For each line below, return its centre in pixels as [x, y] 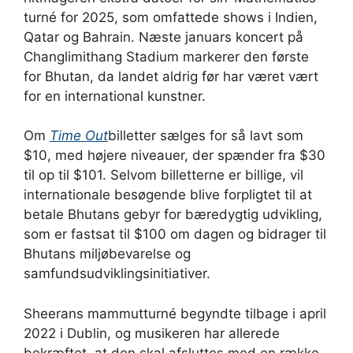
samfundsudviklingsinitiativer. [117, 274]
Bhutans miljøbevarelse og [107, 254]
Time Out [79, 136]
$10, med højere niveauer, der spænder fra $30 [175, 156]
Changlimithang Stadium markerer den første [166, 56]
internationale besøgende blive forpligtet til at [168, 195]
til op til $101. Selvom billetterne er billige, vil [163, 175]
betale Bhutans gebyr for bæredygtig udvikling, [173, 215]
